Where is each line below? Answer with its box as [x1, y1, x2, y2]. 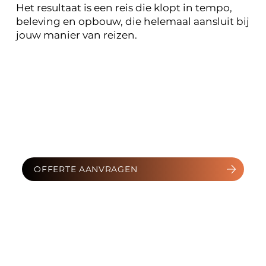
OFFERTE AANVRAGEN [34, 164, 138, 175]
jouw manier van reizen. [15, 29, 137, 42]
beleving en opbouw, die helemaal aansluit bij [15, 15, 249, 28]
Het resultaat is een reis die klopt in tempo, [15, 2, 232, 14]
